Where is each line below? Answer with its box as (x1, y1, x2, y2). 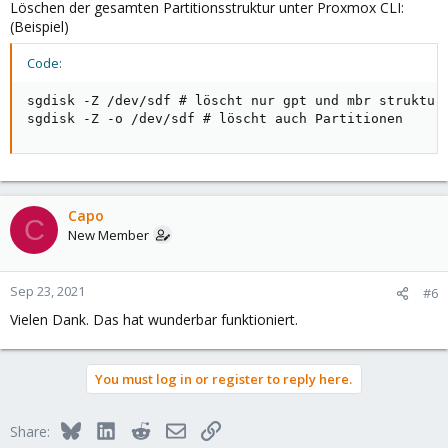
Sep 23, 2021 (10, 282, 85, 300)
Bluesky (79, 419, 130, 438)
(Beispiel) (10, 17, 69, 36)
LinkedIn (114, 419, 169, 438)
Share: (10, 422, 50, 441)
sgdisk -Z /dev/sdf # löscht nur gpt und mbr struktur (27, 93, 443, 108)
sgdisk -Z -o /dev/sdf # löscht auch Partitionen (27, 111, 403, 126)
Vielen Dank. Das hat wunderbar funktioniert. (10, 310, 298, 329)
